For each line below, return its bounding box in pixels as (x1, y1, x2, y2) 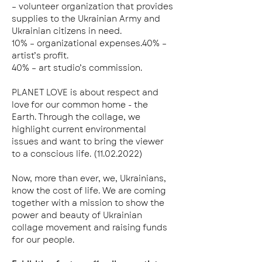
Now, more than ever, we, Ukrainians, (12, 173, 168, 184)
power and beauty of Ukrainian (12, 209, 144, 221)
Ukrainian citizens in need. (12, 25, 122, 37)
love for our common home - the (12, 99, 150, 111)
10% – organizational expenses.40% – (12, 37, 169, 49)
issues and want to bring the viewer (12, 136, 166, 147)
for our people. (12, 234, 74, 246)
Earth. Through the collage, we (12, 111, 143, 123)
